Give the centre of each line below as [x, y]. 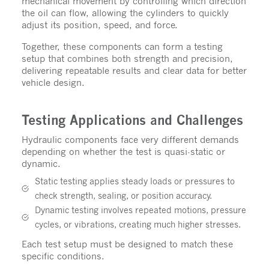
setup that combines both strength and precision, [127, 58]
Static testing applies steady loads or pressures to [134, 181]
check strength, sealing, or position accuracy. [124, 195]
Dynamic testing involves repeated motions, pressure [140, 210]
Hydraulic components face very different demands [130, 139]
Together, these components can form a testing [122, 46]
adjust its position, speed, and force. [102, 24]
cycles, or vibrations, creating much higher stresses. [139, 224]
